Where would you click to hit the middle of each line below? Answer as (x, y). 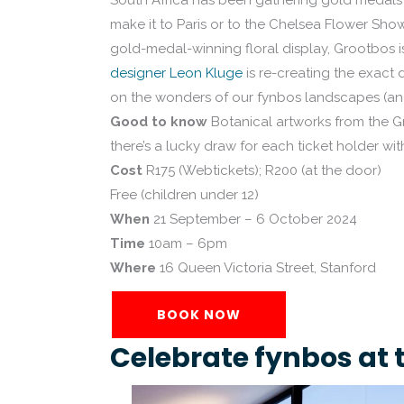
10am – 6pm (186, 243)
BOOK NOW (199, 315)
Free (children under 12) (184, 195)
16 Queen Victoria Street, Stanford (266, 268)
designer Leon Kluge (176, 73)
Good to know (161, 122)
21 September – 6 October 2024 (253, 219)
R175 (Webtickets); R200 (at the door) (262, 170)
